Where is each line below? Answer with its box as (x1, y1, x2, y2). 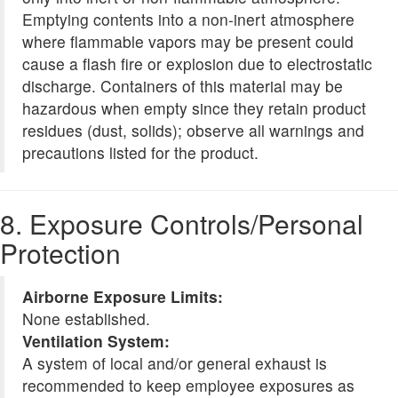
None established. (22, 307, 150, 330)
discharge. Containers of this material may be (22, 75, 343, 98)
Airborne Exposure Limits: (22, 285, 223, 308)
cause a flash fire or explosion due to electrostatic (22, 52, 372, 76)
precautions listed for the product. (22, 141, 259, 164)
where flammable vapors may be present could (22, 30, 354, 53)
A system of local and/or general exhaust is (22, 352, 327, 375)
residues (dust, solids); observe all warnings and (22, 119, 364, 142)
